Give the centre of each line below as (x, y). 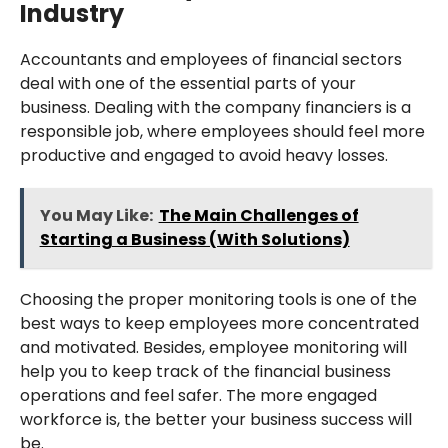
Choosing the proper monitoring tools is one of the (218, 300)
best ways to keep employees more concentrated (219, 324)
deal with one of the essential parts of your (187, 84)
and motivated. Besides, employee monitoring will (213, 348)
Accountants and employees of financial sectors (210, 60)
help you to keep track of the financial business (205, 372)
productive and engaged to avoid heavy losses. (203, 156)
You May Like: (96, 216)
